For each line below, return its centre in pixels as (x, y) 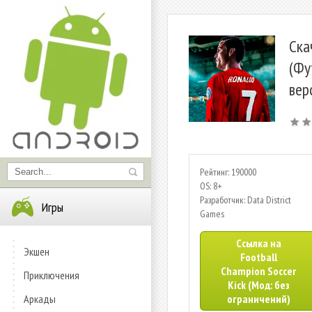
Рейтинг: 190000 (228, 172)
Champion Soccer (258, 271)
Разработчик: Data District (245, 200)
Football (258, 257)
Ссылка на (258, 243)
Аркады (40, 299)
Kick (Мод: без (258, 285)
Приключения (52, 275)
